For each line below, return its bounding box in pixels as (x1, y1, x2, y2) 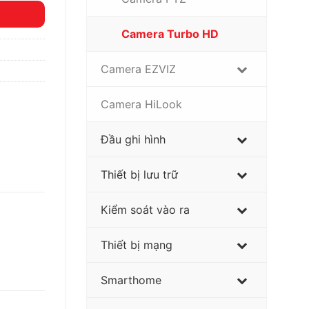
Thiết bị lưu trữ (101, 167, 178, 181)
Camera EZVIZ (101, 61, 176, 76)
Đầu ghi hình (101, 132, 166, 146)
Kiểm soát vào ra (101, 202, 190, 217)
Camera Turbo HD (121, 26, 219, 41)
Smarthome (101, 272, 161, 287)
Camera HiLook (101, 97, 182, 111)
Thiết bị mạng (101, 237, 172, 252)
